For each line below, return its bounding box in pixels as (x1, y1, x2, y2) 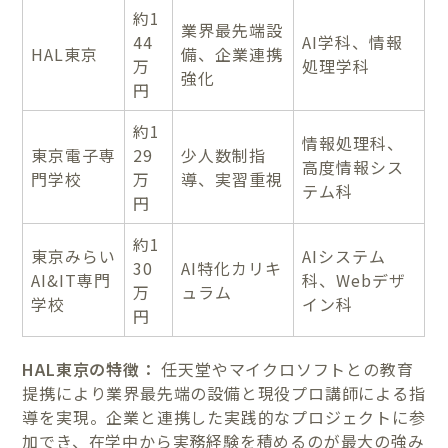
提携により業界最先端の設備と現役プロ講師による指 (22, 380, 426, 405)
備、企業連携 (181, 41, 284, 66)
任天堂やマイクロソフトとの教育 (156, 356, 414, 381)
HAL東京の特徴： (22, 356, 157, 381)
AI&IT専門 (31, 267, 112, 292)
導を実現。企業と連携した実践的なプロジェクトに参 (22, 404, 426, 429)
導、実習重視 (181, 166, 284, 191)
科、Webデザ (302, 267, 407, 292)
